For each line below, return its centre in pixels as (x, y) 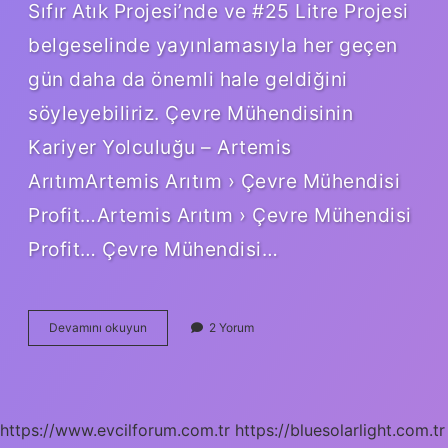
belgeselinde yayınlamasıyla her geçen (213, 44)
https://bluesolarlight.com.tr (340, 429)
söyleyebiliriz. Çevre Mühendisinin (190, 112)
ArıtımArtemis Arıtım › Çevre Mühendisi (214, 180)
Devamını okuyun (98, 327)
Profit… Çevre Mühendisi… (153, 248)
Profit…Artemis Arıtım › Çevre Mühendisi (220, 214)
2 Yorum (231, 327)
